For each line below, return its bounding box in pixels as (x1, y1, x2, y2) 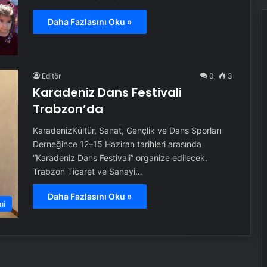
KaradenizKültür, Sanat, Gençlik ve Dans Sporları (32, 125, 221, 135)
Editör (41, 71, 61, 80)
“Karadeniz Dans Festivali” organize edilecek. (32, 152, 207, 163)
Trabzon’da (32, 100, 103, 117)
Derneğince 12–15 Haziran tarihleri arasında (32, 138, 201, 149)
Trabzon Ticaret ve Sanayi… (32, 166, 142, 176)
